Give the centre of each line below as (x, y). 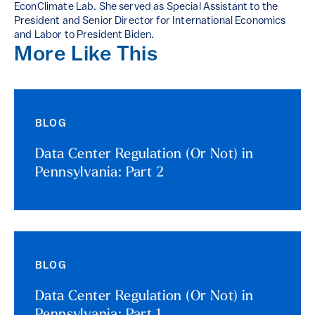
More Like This (86, 56)
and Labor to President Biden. (84, 36)
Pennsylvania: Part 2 (99, 173)
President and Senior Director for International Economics (150, 22)
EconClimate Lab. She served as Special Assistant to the (146, 8)
